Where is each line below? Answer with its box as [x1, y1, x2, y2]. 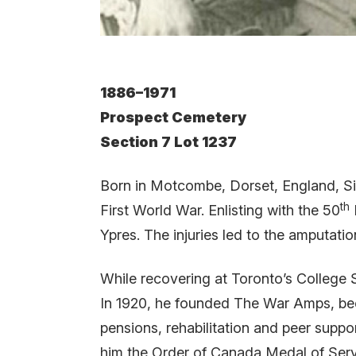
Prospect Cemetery [100, 109, 246, 126]
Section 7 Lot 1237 [100, 133, 237, 151]
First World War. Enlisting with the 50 [100, 202, 340, 219]
